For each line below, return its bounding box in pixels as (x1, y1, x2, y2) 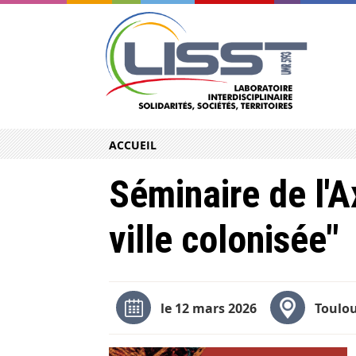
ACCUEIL (109, 137, 157, 153)
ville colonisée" (109, 217, 339, 263)
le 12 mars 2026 (160, 300, 257, 318)
